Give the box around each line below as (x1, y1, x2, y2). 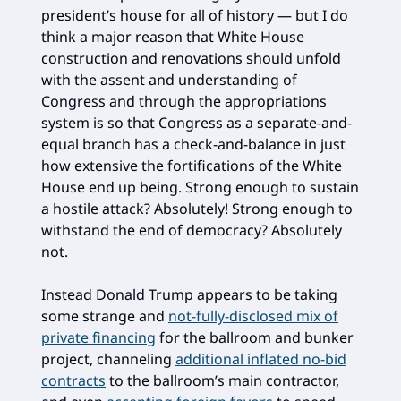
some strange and (41, 305, 168, 326)
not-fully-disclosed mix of (168, 305, 338, 326)
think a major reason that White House (41, 26, 304, 47)
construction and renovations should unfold (41, 47, 341, 68)
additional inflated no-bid (175, 348, 346, 369)
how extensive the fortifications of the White (41, 155, 342, 175)
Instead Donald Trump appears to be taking (41, 284, 337, 304)
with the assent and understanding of (41, 69, 297, 90)
